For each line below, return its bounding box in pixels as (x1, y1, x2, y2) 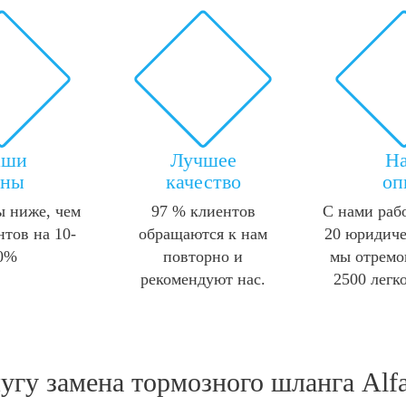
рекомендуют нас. (140, 270, 266, 289)
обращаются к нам (139, 225, 267, 244)
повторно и (163, 247, 243, 266)
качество (165, 170, 241, 194)
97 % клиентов (150, 202, 256, 221)
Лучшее (169, 149, 237, 172)
